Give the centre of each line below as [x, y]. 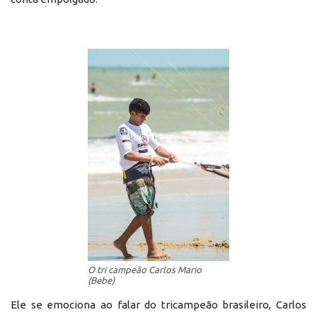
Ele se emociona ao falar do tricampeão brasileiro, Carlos [158, 304]
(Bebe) [101, 280]
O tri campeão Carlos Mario [145, 269]
